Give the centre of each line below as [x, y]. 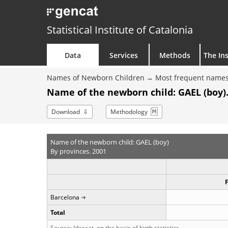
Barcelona [65, 197]
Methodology [129, 112]
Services [124, 55]
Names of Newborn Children [96, 78]
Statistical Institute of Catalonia [120, 30]
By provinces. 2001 [78, 151]
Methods [175, 55]
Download [66, 112]
